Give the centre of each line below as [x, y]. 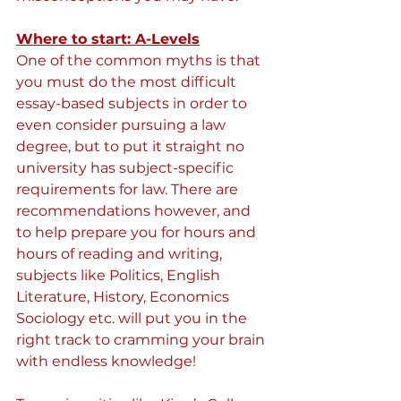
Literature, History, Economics [124, 297]
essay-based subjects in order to [133, 103]
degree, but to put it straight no [132, 146]
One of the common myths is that [140, 60]
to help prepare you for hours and [138, 232]
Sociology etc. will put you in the [133, 318]
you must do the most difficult [128, 82]
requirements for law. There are [129, 189]
